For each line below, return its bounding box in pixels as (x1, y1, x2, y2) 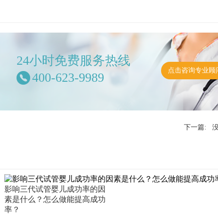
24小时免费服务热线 (17, 54, 130, 68)
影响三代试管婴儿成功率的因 (4, 185, 106, 193)
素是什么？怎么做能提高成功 (4, 195, 106, 203)
